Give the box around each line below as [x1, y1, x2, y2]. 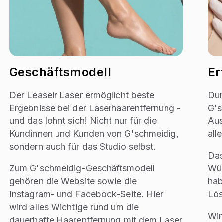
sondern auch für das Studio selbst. [9, 141, 156, 152]
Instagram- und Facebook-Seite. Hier [9, 188, 164, 199]
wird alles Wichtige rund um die [9, 201, 139, 212]
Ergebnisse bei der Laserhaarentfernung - [9, 102, 181, 113]
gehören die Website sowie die [9, 175, 137, 186]
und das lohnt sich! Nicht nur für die [9, 115, 157, 126]
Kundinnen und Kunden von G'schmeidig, [9, 128, 179, 139]
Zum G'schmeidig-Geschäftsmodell [9, 163, 155, 173]
